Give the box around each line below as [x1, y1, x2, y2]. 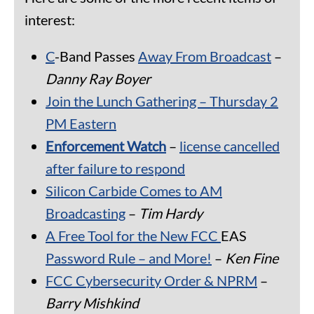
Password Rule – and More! [46, 250, 212, 267]
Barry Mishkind [46, 294, 139, 312]
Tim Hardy [139, 205, 203, 222]
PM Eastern [46, 115, 116, 132]
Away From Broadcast [138, 48, 271, 65]
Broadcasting [46, 205, 125, 222]
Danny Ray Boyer [46, 70, 151, 88]
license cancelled [179, 137, 280, 155]
